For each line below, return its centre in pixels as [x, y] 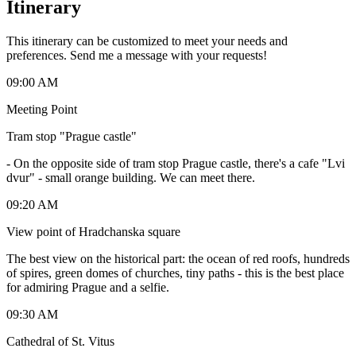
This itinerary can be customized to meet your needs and [147, 41]
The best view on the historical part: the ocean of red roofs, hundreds [178, 258]
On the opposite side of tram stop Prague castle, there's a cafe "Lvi [179, 163]
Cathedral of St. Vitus [60, 341]
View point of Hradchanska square [93, 231]
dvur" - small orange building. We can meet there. [131, 177]
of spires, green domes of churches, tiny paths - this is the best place [175, 273]
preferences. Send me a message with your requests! [137, 55]
